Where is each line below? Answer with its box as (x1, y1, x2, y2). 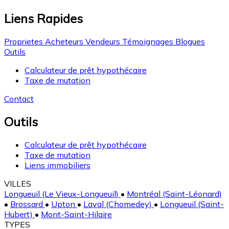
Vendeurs (83, 36, 120, 47)
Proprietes (4, 36, 43, 47)
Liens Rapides (4, 11, 83, 27)
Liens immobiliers (25, 160, 90, 171)
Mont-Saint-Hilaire (41, 209, 112, 220)
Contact (4, 94, 34, 104)
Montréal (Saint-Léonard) (127, 189, 222, 199)
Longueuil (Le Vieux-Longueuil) (4, 189, 121, 199)
